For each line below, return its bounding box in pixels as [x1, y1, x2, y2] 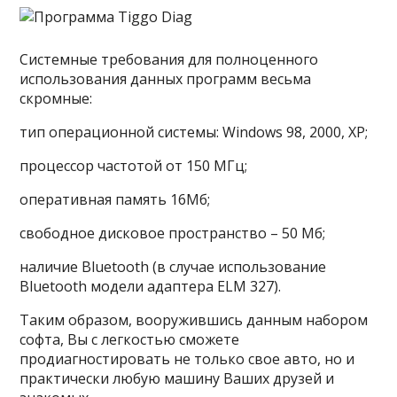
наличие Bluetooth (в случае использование [19, 257, 327, 276]
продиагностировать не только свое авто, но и [19, 349, 355, 369]
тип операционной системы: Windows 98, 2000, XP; [19, 122, 369, 142]
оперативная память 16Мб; [19, 190, 211, 209]
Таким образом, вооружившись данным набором [19, 310, 369, 330]
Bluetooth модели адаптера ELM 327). [19, 276, 282, 296]
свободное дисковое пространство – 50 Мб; [19, 223, 326, 243]
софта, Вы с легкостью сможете [19, 330, 240, 349]
